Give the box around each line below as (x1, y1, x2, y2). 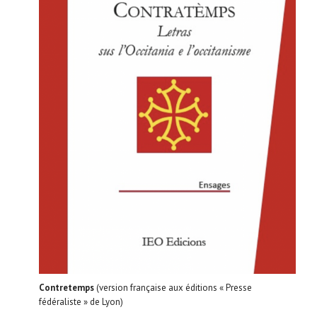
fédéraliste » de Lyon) (39, 295, 123, 308)
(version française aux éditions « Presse (94, 281, 252, 294)
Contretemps (39, 281, 94, 294)
